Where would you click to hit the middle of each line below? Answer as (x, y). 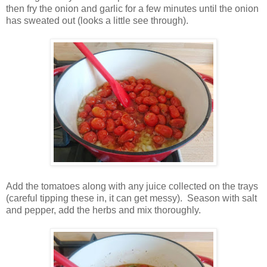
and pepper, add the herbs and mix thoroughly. (106, 210)
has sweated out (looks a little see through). (100, 20)
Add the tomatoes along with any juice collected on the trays (132, 186)
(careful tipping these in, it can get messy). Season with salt (131, 198)
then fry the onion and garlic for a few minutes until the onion (132, 8)
